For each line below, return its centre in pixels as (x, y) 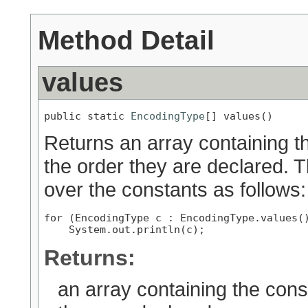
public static (87, 115)
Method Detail (126, 40)
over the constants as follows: (175, 190)
